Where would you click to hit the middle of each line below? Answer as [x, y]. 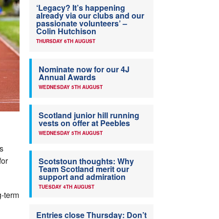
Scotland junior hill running [89, 115]
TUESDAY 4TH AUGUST [66, 187]
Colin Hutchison [66, 31]
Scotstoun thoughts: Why [86, 161]
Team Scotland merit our [84, 169]
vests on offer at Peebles [84, 123]
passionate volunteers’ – [82, 23]
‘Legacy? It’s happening [81, 8]
